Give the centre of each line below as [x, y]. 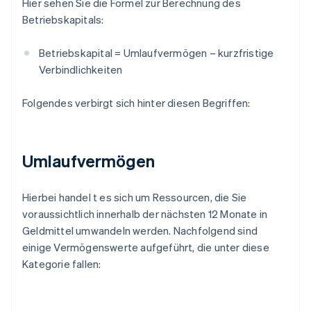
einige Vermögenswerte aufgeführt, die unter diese [146, 247]
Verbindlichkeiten [81, 70]
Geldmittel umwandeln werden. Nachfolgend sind [140, 231]
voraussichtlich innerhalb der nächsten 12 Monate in [145, 214]
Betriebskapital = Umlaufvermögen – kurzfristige [157, 53]
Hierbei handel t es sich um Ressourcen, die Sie [135, 197]
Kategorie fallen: [62, 264]
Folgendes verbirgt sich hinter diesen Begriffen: [136, 103]
